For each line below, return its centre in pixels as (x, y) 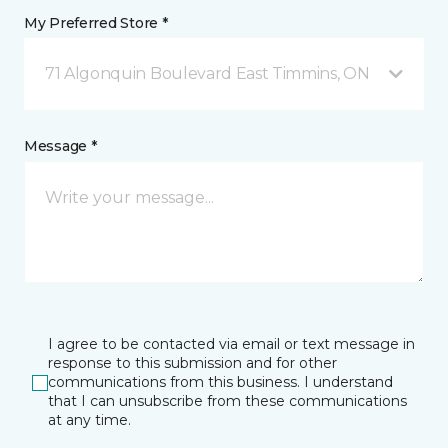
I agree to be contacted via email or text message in (231, 344)
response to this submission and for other (192, 363)
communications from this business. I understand (220, 382)
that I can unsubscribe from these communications (227, 401)
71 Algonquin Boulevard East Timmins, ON (207, 74)
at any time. (89, 420)
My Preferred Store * (96, 23)
